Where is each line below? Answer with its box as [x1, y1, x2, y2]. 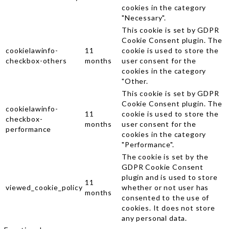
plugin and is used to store [122, 172, 218, 181]
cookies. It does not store [122, 203, 215, 212]
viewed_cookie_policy [6, 182, 83, 192]
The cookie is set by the [122, 152, 209, 161]
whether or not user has [122, 182, 209, 192]
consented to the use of [122, 193, 210, 202]
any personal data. [122, 213, 188, 222]
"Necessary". [122, 13, 167, 22]
